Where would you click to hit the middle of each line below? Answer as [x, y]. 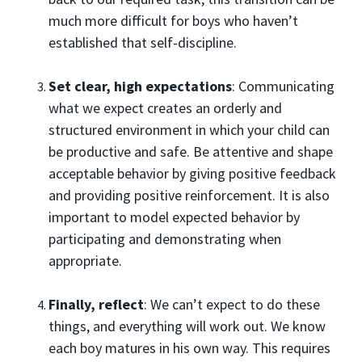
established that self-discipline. [143, 42]
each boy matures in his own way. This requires [189, 348]
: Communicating [283, 86]
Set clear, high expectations [140, 86]
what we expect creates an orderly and [165, 108]
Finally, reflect [96, 304]
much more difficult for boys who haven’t [173, 21]
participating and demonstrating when [165, 239]
